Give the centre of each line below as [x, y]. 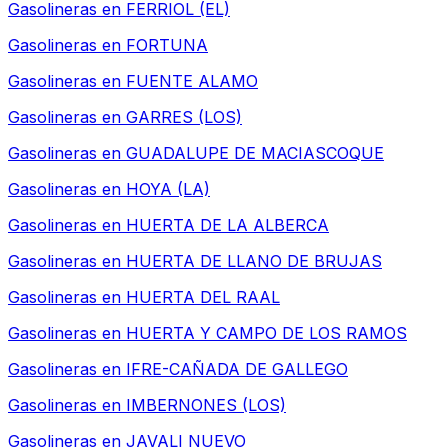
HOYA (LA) [168, 189]
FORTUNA [167, 45]
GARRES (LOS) [184, 117]
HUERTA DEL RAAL [203, 297]
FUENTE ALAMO [192, 81]
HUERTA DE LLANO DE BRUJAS [254, 261]
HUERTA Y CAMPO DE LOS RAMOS [266, 333]
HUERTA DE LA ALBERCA [227, 225]
